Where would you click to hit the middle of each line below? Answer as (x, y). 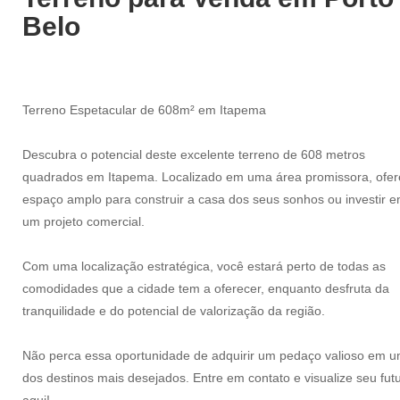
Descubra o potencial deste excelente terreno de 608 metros (193, 154)
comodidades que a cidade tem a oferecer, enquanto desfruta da (205, 288)
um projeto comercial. (83, 221)
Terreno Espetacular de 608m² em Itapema (144, 110)
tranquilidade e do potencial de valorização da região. (173, 311)
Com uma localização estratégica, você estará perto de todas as (204, 266)
